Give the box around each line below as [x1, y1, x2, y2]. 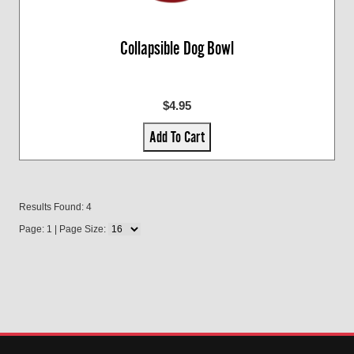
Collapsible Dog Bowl [120, 38, 234, 58]
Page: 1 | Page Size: [19, 224, 108, 235]
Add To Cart [149, 128, 205, 145]
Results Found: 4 [19, 201, 92, 213]
